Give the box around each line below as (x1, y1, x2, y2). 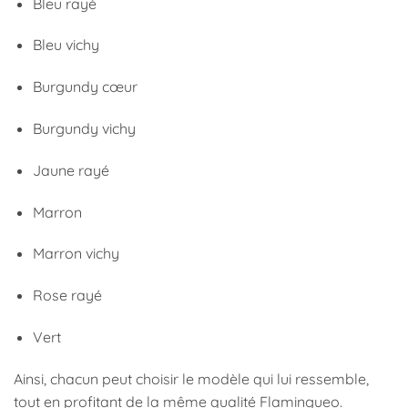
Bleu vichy (32, 36, 99, 55)
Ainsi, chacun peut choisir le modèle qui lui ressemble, (14, 369, 369, 388)
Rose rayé (32, 286, 102, 305)
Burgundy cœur (32, 77, 138, 97)
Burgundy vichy (32, 119, 136, 138)
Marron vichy (32, 244, 119, 263)
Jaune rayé (32, 160, 109, 179)
